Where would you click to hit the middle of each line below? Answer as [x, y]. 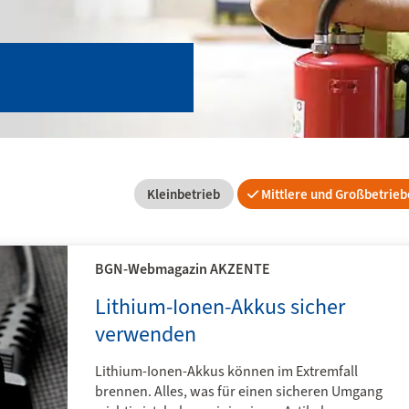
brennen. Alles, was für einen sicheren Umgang [239, 391]
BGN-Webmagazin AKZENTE [183, 269]
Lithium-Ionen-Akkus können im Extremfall [226, 371]
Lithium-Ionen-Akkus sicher [220, 307]
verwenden [146, 334]
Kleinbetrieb [182, 194]
